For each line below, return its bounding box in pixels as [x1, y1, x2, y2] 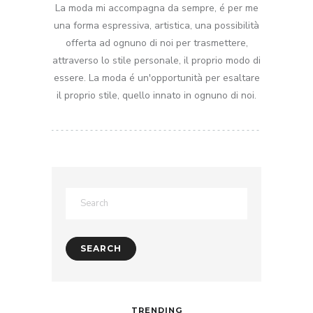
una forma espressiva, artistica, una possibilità [54, 19, 259, 33]
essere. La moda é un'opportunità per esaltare [53, 71, 260, 85]
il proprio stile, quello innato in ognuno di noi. [57, 89, 256, 103]
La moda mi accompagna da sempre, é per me [54, 1, 259, 15]
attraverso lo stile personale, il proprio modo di [52, 54, 261, 68]
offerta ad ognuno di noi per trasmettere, [65, 36, 248, 50]
